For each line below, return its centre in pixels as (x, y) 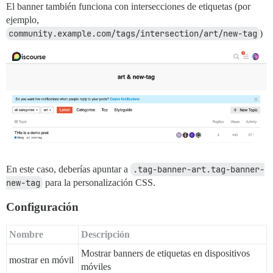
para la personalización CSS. (99, 182)
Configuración (42, 207)
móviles (96, 266)
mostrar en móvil (41, 260)
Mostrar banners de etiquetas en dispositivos (165, 253)
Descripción (105, 234)
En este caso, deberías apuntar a (68, 169)
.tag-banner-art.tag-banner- (199, 169)
